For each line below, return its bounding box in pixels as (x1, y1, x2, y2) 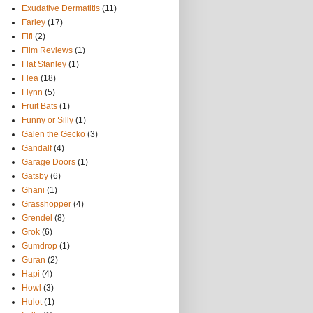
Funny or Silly (22, 115, 73, 125)
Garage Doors (22, 157, 75, 167)
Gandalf (22, 143, 52, 153)
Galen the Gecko (22, 129, 85, 139)
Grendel (22, 213, 52, 223)
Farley (22, 17, 45, 27)
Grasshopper (22, 199, 71, 209)
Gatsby (22, 171, 48, 181)
